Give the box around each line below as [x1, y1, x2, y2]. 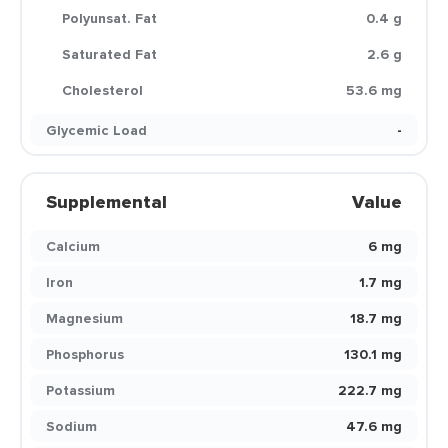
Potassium [46, 380, 115, 400]
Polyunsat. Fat [62, 8, 157, 28]
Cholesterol [62, 80, 143, 100]
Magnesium [46, 308, 123, 328]
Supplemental [46, 189, 167, 215]
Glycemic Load [46, 120, 147, 140]
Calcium [46, 236, 100, 256]
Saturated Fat [62, 44, 157, 64]
